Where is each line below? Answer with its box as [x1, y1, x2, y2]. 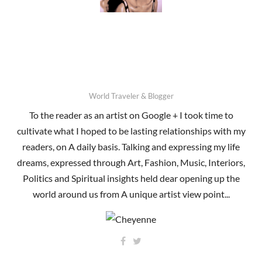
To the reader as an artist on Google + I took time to [29, 109, 233, 120]
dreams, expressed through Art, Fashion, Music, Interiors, [17, 156, 245, 168]
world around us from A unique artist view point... [32, 188, 230, 199]
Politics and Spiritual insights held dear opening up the [22, 172, 240, 184]
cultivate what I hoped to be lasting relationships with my [16, 125, 246, 136]
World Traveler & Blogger [88, 91, 174, 101]
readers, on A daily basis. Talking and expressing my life [22, 140, 240, 152]
